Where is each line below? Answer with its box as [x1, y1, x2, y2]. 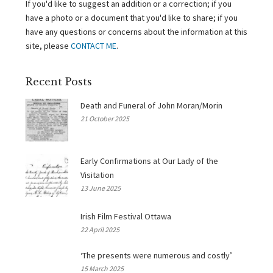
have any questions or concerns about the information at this [26, 26, 247, 37]
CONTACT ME [71, 40, 116, 51]
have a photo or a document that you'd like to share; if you [26, 12, 238, 23]
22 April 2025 [80, 224, 119, 234]
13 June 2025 [80, 183, 121, 193]
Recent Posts [26, 75, 92, 88]
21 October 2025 [80, 113, 129, 123]
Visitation [80, 169, 114, 180]
